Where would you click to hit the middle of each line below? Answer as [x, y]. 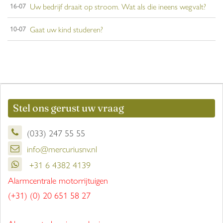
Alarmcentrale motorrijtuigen [58, 180]
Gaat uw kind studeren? [66, 29]
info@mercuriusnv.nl [62, 149]
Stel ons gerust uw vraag [68, 108]
